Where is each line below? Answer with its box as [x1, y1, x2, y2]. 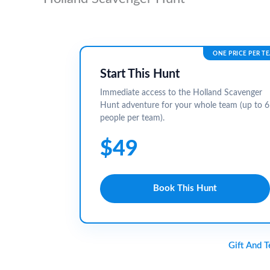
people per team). [100, 113, 165, 122]
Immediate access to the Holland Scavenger [100, 88, 262, 97]
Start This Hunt [100, 67, 180, 80]
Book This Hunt [153, 184, 217, 193]
